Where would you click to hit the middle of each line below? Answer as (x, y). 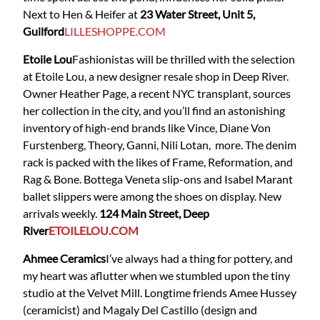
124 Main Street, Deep (154, 214)
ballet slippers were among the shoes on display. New (152, 196)
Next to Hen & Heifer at (81, 14)
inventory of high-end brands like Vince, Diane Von (147, 128)
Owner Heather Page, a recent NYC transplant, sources (157, 94)
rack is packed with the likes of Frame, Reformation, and (158, 162)
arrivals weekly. (61, 214)
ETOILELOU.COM (94, 231)
